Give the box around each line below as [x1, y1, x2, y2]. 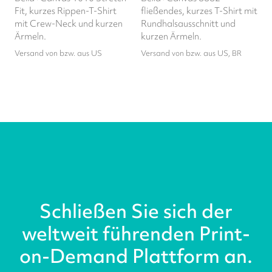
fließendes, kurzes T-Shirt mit [141, 5, 257, 17]
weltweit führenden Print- [22, 220, 250, 246]
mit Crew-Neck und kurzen [15, 18, 123, 30]
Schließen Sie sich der [39, 198, 233, 224]
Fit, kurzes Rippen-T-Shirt [15, 5, 117, 17]
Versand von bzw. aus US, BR [141, 48, 242, 58]
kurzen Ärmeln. [141, 30, 202, 42]
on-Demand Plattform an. [19, 243, 253, 269]
